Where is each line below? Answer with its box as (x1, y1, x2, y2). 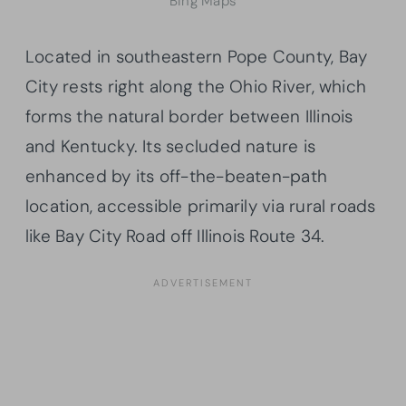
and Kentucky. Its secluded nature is (25, 134, 316, 158)
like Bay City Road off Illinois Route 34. (25, 224, 325, 247)
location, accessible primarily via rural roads (25, 194, 376, 217)
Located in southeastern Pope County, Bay (25, 44, 368, 68)
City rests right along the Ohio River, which (25, 74, 367, 98)
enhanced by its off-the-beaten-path (25, 164, 328, 188)
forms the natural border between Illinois (25, 104, 353, 128)
